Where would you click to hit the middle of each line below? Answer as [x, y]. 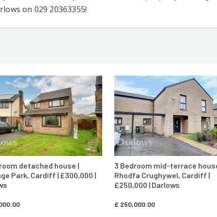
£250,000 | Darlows [147, 185]
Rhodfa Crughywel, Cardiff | [162, 175]
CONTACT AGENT [66, 89]
